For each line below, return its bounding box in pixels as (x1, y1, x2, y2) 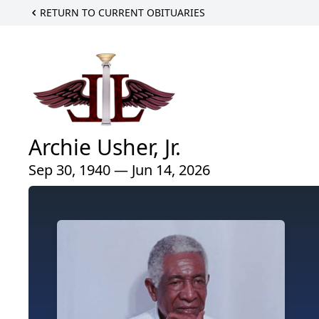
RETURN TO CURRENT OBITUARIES (40, 6, 205, 19)
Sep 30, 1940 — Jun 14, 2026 (28, 159, 210, 179)
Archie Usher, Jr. (28, 132, 181, 162)
